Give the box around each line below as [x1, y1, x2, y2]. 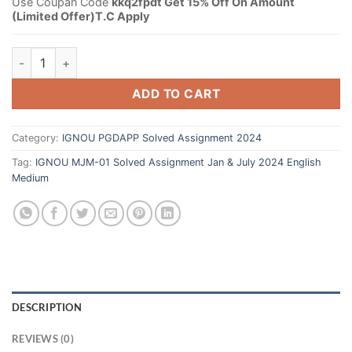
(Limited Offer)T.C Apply [12, 9, 149, 23]
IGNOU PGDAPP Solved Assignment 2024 [62, 132, 262, 145]
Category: [12, 132, 62, 145]
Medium [12, 172, 49, 185]
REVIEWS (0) [12, 332, 74, 346]
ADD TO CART [131, 86, 221, 102]
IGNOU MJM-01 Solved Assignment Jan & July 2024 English [35, 156, 321, 169]
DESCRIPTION [12, 301, 82, 314]
